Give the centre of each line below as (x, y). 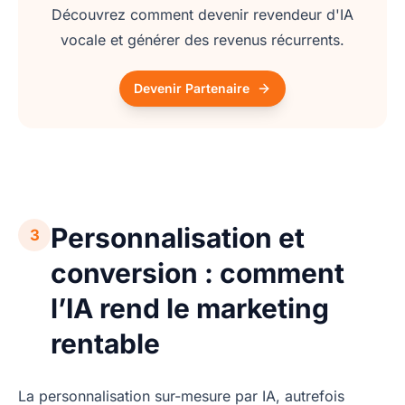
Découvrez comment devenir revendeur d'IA (202, 15)
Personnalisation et (178, 238)
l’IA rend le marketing (190, 309)
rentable (105, 344)
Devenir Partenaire (192, 89)
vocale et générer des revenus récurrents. (202, 40)
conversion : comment (198, 273)
